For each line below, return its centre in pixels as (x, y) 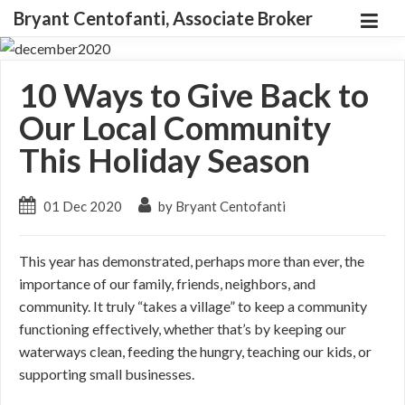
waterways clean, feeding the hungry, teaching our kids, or (195, 351)
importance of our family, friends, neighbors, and (167, 283)
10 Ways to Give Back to (194, 95)
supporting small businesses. (108, 374)
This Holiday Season (165, 160)
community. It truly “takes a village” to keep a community (193, 306)
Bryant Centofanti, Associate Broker (163, 18)
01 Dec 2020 (83, 206)
